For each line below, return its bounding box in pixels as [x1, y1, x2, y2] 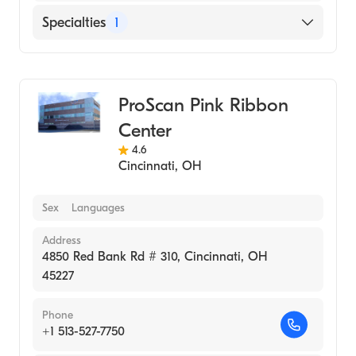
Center [118, 119, 172, 141]
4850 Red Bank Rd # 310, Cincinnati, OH [42, 250, 267, 264]
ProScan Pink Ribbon [118, 94, 288, 116]
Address [42, 234, 81, 247]
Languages [72, 201, 125, 215]
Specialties [42, 14, 106, 31]
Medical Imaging [42, 52, 142, 69]
